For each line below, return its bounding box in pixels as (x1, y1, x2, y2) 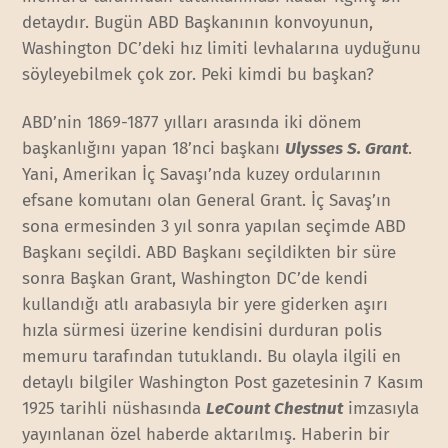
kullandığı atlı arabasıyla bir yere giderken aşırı (22, 294, 389, 316)
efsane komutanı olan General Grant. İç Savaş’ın (22, 190, 392, 212)
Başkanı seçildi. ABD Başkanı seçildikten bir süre (22, 242, 397, 264)
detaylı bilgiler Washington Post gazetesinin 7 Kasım (22, 372, 425, 394)
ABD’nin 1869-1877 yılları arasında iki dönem (22, 112, 363, 134)
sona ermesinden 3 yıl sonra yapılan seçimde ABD (22, 216, 407, 238)
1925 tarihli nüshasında (22, 398, 207, 420)
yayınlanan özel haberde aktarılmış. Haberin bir (22, 424, 391, 446)
